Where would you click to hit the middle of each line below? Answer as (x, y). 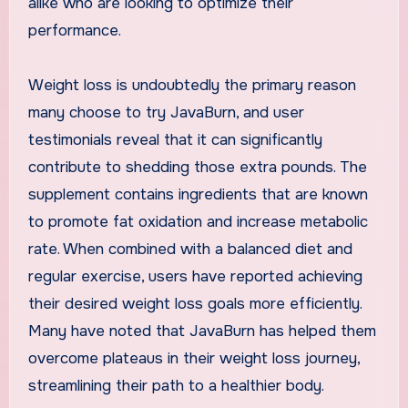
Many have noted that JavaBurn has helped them (202, 331)
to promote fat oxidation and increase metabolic (198, 221)
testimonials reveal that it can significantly (175, 139)
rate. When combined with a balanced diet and (190, 249)
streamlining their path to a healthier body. (176, 385)
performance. (74, 30)
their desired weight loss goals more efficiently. (194, 303)
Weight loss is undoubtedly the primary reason (192, 85)
